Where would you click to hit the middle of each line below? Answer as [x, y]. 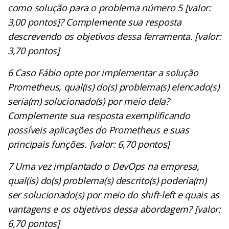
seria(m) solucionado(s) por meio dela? [89, 101]
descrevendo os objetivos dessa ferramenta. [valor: [114, 36]
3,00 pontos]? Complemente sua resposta [95, 22]
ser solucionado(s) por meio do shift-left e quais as [113, 194]
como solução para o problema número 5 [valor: [109, 7]
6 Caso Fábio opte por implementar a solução [103, 72]
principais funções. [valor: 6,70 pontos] [90, 144]
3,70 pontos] [35, 50]
